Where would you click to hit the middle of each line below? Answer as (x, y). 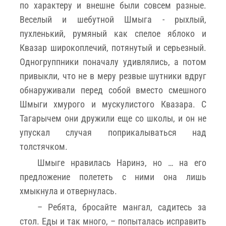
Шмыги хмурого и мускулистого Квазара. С (113, 104)
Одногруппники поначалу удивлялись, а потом (113, 62)
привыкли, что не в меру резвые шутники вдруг (113, 76)
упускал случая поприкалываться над (113, 132)
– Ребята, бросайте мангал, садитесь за (122, 207)
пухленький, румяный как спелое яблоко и (113, 33)
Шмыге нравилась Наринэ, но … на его (122, 162)
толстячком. (44, 146)
